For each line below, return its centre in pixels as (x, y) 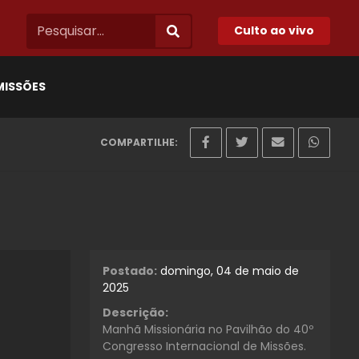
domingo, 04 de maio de (230, 270)
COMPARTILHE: (139, 142)
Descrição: (135, 312)
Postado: (130, 270)
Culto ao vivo (274, 30)
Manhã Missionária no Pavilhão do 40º (208, 329)
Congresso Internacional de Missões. (204, 346)
